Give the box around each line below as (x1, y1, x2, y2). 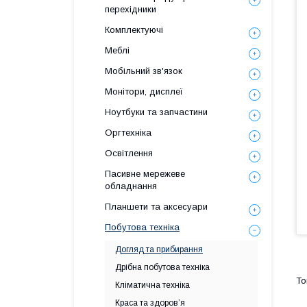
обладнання (105, 181, 157, 191)
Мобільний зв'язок (105, 66, 182, 76)
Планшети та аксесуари (105, 201, 208, 212)
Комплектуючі (105, 25, 163, 35)
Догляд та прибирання (115, 245, 203, 254)
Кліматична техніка (115, 280, 190, 290)
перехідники (105, 4, 156, 14)
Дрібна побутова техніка (115, 262, 210, 272)
